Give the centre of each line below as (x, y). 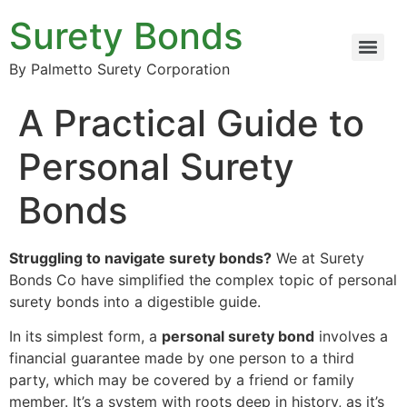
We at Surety (318, 258)
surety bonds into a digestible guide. (135, 302)
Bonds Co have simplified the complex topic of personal (203, 280)
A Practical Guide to (191, 123)
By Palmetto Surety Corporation (119, 69)
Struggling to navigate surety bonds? (140, 258)
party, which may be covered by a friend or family (182, 380)
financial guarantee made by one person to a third (182, 358)
